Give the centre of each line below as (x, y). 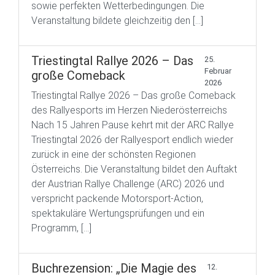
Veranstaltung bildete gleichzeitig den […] (117, 20)
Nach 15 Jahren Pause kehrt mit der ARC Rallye (133, 125)
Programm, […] (61, 228)
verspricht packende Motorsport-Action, (117, 198)
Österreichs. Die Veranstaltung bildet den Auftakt (134, 169)
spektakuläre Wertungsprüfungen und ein (118, 213)
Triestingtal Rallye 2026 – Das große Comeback (134, 95)
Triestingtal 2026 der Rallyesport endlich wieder (132, 139)
